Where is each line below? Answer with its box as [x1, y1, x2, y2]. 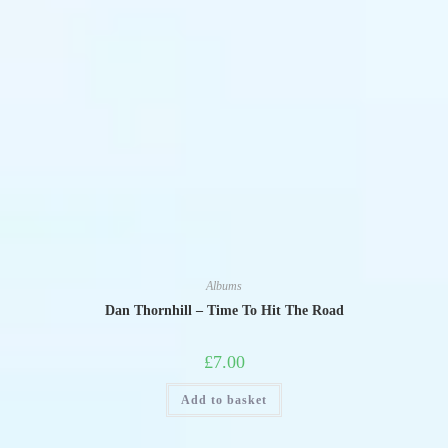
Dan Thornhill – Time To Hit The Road [104, 303, 344, 318]
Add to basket [181, 393, 267, 407]
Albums [206, 279, 242, 293]
